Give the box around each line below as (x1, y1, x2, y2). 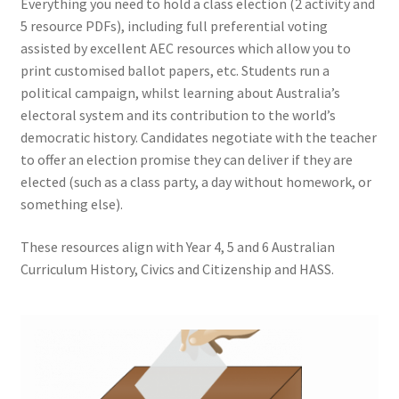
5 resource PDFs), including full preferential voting (20, 17, 328, 36)
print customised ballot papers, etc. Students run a (20, 61, 330, 80)
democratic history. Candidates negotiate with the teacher (20, 128, 377, 147)
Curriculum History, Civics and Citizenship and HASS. (20, 260, 334, 279)
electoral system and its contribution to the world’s (20, 106, 336, 125)
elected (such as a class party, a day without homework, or (20, 173, 371, 191)
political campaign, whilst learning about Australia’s (20, 84, 340, 102)
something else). (20, 195, 123, 214)
